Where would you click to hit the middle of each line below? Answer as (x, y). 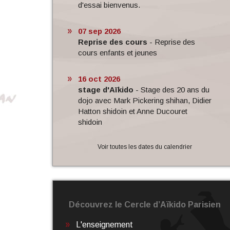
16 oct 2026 (99, 79)
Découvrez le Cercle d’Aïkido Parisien (145, 205)
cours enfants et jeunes (117, 52)
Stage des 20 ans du (175, 89)
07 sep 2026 (99, 31)
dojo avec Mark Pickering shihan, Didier (145, 100)
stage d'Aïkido (106, 89)
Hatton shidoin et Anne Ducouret (132, 111)
